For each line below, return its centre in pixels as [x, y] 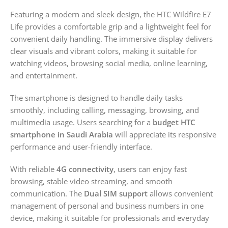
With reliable [33, 169]
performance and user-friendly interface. [81, 146]
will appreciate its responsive [165, 134]
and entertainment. [44, 75]
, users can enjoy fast [150, 169]
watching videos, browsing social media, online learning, [109, 63]
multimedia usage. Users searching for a [81, 122]
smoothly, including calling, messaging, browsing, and [105, 110]
